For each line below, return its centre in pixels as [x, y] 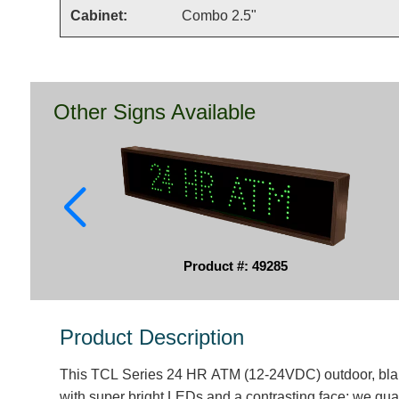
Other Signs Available [155, 112]
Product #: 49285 [235, 266]
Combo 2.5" [219, 16]
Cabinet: [98, 16]
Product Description [152, 337]
